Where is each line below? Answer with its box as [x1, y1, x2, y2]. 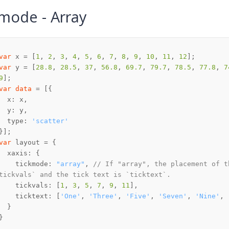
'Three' [89, 192, 118, 200]
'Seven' [158, 192, 187, 200]
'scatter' [32, 117, 68, 125]
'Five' [126, 192, 150, 200]
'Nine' [195, 192, 220, 200]
